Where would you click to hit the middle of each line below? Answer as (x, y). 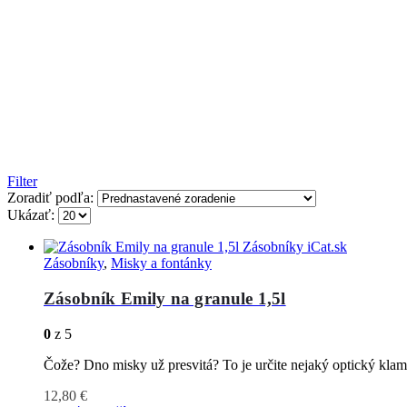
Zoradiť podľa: (52, 198)
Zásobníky (74, 263)
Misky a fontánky (161, 263)
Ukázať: (33, 215)
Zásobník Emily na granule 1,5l (165, 298)
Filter (22, 182)
